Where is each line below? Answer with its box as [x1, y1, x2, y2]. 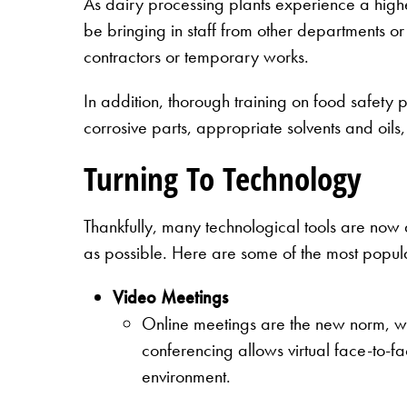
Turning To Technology [84, 156, 362, 200]
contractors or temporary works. [84, 44, 309, 68]
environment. [142, 364, 231, 389]
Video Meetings [113, 285, 228, 310]
